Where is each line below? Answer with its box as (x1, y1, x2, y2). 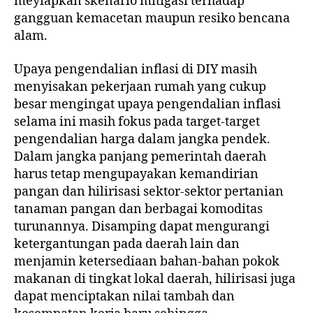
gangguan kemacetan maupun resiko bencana (14, 10, 290, 27)
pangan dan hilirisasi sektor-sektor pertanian (14, 183, 284, 200)
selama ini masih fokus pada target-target (14, 113, 260, 130)
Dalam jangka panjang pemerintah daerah (14, 148, 266, 165)
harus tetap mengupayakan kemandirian (14, 166, 259, 182)
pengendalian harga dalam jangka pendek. (14, 131, 270, 147)
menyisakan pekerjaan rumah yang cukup (14, 78, 266, 95)
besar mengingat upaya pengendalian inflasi (14, 96, 281, 112)
